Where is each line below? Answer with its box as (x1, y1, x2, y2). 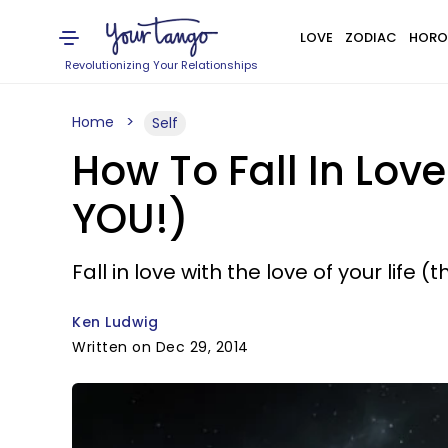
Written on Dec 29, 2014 (72, 337, 249, 357)
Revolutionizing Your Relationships (65, 57, 259, 73)
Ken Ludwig (72, 312, 158, 332)
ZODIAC (344, 28, 397, 47)
